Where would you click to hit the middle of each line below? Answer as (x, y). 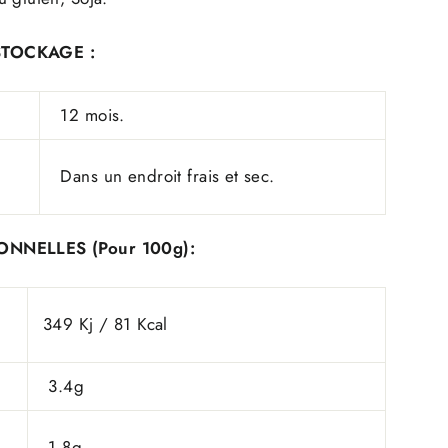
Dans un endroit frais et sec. (165, 176)
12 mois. (93, 115)
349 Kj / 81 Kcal (105, 324)
